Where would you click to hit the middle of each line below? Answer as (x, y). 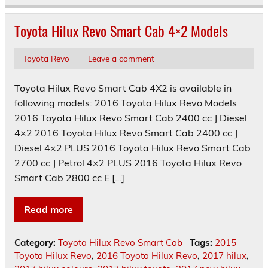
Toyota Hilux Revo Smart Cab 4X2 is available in (123, 88)
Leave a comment (121, 59)
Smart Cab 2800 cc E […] (69, 177)
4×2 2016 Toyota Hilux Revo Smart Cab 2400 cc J (126, 133)
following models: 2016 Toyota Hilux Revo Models (126, 103)
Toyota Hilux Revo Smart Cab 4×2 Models (121, 30)
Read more (48, 209)
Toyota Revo (46, 59)
